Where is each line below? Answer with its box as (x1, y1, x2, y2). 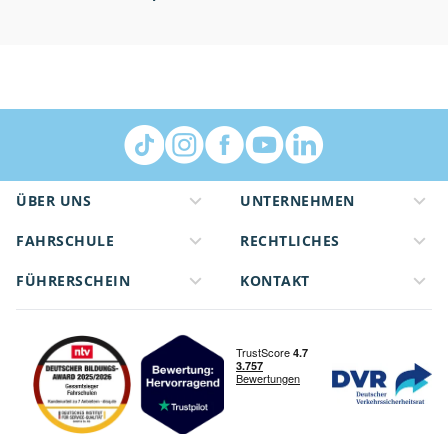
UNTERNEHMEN (240, 190, 355, 210)
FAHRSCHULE (16, 230, 114, 250)
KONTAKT (240, 270, 310, 290)
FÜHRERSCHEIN (16, 270, 130, 290)
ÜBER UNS (16, 190, 91, 210)
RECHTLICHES (240, 230, 340, 250)
